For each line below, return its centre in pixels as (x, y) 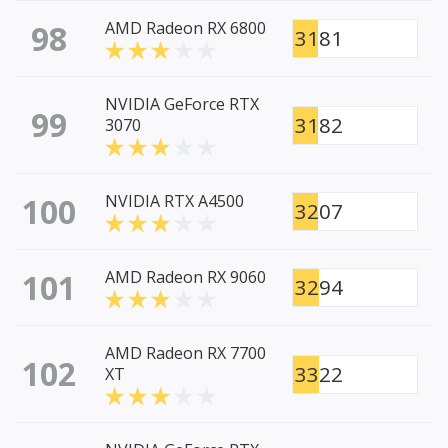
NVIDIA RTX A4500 (174, 201)
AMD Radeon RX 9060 (185, 277)
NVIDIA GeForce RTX (182, 104)
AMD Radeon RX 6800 (185, 28)
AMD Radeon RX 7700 (185, 353)
